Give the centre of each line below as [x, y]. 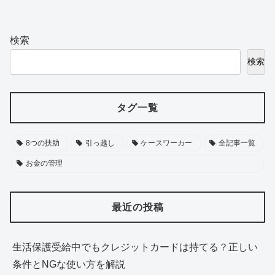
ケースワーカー [167, 143]
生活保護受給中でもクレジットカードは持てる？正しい [135, 247]
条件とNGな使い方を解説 [69, 265]
